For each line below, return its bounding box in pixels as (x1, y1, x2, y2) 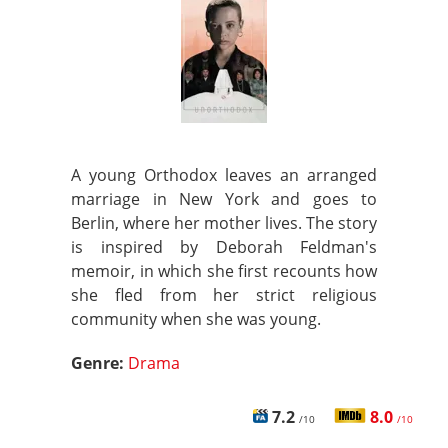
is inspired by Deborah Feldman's (71, 236, 377, 258)
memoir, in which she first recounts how (71, 260, 377, 282)
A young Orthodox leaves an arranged (71, 164, 377, 186)
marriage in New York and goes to (71, 188, 377, 210)
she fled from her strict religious (71, 284, 377, 306)
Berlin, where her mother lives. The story (71, 212, 377, 234)
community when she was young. (71, 308, 321, 330)
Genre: (71, 352, 128, 374)
